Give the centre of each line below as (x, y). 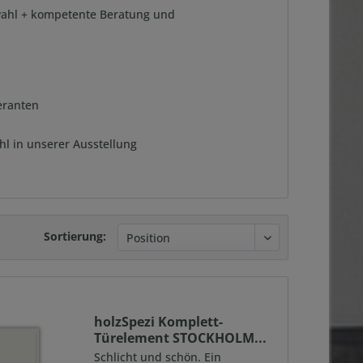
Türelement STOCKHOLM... (181, 338)
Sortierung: (75, 236)
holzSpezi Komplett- (159, 322)
